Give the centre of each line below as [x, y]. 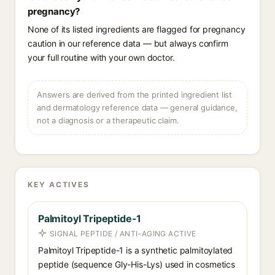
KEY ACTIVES [59, 184]
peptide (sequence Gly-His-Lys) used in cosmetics [137, 264]
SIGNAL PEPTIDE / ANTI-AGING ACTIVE [123, 234]
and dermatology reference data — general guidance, [137, 107]
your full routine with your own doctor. [101, 57]
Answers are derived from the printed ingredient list [135, 95]
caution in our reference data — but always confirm [128, 43]
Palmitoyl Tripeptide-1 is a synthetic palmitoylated [136, 250]
